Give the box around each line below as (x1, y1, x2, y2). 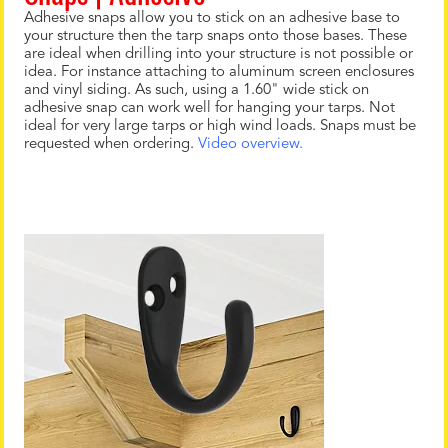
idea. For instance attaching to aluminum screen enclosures (24, 65, 414, 80)
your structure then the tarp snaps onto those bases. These (24, 29, 407, 44)
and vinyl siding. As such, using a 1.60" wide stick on (24, 83, 369, 98)
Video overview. (198, 137, 303, 152)
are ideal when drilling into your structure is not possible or (24, 47, 413, 62)
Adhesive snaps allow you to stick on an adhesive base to (24, 11, 400, 26)
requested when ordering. (24, 137, 198, 152)
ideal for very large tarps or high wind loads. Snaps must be (24, 119, 416, 134)
